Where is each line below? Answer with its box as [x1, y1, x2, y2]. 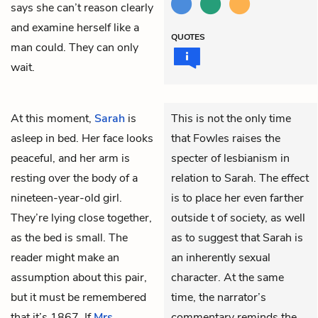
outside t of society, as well [171, 209, 305, 226]
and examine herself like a [11, 19, 139, 35]
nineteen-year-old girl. [11, 190, 122, 206]
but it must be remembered [11, 289, 146, 305]
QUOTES [171, 31, 205, 43]
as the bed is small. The [11, 229, 128, 246]
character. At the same [171, 269, 284, 285]
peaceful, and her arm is [11, 150, 130, 166]
